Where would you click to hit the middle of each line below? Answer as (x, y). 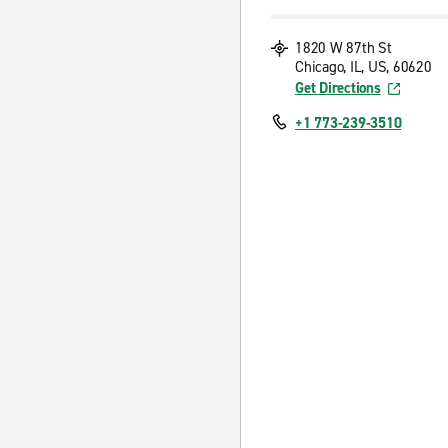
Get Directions (338, 88)
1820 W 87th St (343, 48)
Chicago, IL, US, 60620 (363, 67)
